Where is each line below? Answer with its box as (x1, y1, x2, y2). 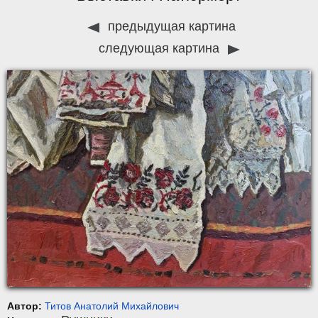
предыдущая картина (104, 19, 236, 34)
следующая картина (98, 41, 223, 56)
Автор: (7, 300, 45, 312)
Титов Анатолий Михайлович (45, 300, 179, 312)
